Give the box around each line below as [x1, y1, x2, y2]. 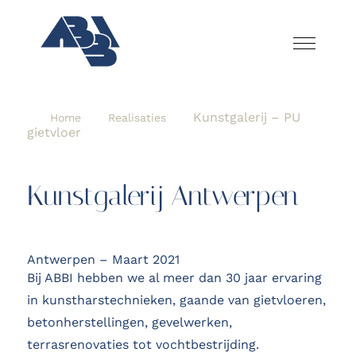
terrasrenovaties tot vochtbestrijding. [26, 337, 259, 353]
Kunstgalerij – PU [192, 110, 300, 126]
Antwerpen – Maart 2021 [26, 252, 180, 268]
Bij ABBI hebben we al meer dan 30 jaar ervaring [26, 270, 322, 286]
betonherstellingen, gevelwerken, [26, 315, 232, 331]
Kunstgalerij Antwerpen [26, 180, 298, 213]
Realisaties [107, 111, 166, 125]
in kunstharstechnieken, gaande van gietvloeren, [26, 292, 326, 308]
